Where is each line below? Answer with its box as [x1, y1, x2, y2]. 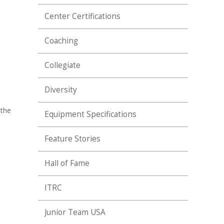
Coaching [44, 35, 78, 46]
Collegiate [44, 60, 80, 70]
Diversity [44, 84, 77, 95]
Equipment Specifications [44, 109, 136, 119]
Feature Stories [44, 133, 100, 144]
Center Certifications [44, 11, 120, 21]
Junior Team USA [44, 207, 105, 217]
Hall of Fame [44, 158, 89, 168]
